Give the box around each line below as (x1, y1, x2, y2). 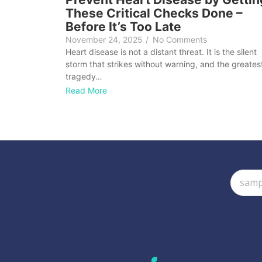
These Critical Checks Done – (65, 6, 243, 21)
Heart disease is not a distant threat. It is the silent (65, 47, 257, 57)
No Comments (153, 35, 207, 45)
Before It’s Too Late (65, 19, 181, 35)
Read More (65, 85, 107, 96)
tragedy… (65, 71, 102, 82)
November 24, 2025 (65, 35, 143, 45)
